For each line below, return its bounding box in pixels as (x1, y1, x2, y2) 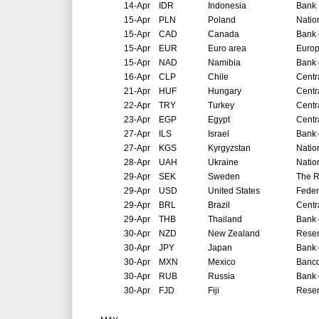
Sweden (208, 172, 240, 182)
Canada (208, 29, 239, 40)
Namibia (208, 58, 241, 68)
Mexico (208, 257, 236, 268)
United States (208, 186, 260, 197)
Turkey (208, 100, 234, 111)
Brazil (208, 200, 230, 211)
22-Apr (124, 100, 150, 111)
